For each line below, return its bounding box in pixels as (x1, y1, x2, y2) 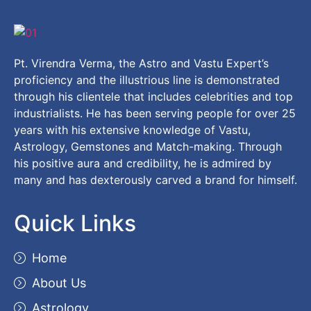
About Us (32, 275, 87, 290)
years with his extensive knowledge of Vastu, (14, 123, 251, 137)
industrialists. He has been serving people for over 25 (14, 106, 296, 121)
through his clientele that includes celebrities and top (14, 90, 293, 104)
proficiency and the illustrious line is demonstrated (14, 73, 280, 87)
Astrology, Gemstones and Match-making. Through (14, 140, 282, 154)
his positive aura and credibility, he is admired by (14, 156, 271, 171)
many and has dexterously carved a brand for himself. (14, 173, 297, 187)
